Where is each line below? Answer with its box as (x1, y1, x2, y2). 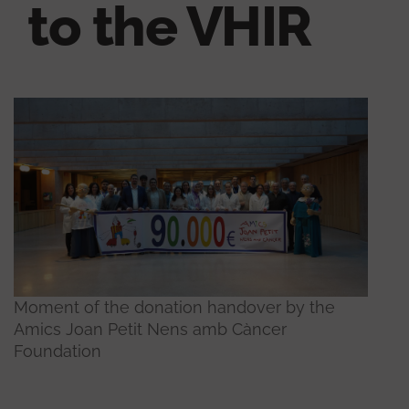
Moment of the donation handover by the (14, 298, 335, 318)
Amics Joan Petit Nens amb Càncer (14, 320, 287, 340)
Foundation (14, 341, 101, 362)
